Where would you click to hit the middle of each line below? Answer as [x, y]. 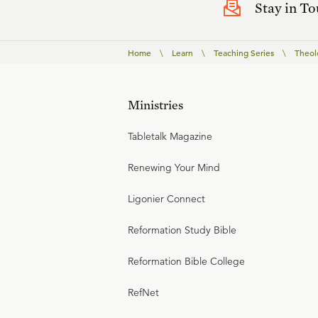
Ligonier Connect [166, 199]
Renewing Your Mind [174, 168]
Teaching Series [244, 53]
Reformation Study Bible [182, 230]
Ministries [155, 105]
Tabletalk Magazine [170, 137]
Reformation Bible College [186, 262]
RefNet [143, 293]
